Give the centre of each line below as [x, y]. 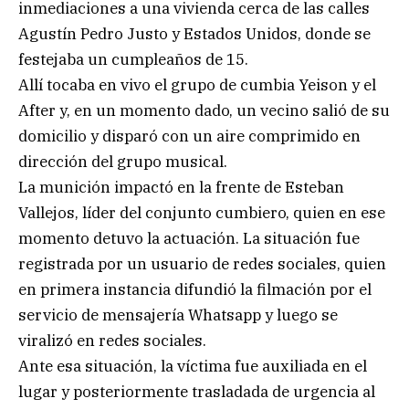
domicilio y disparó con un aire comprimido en [189, 136]
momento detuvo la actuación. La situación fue [189, 238]
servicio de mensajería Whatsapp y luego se [178, 315]
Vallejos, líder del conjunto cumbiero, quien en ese [202, 212]
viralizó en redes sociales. [112, 340]
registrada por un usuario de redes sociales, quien [202, 263]
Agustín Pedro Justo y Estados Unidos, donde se [194, 33]
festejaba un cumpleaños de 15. [133, 59]
